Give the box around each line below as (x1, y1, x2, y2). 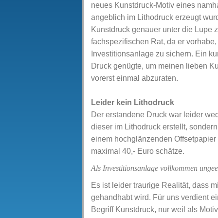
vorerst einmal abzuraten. (91, 74, 178, 82)
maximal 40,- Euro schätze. (91, 147, 184, 155)
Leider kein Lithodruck (91, 98, 174, 107)
